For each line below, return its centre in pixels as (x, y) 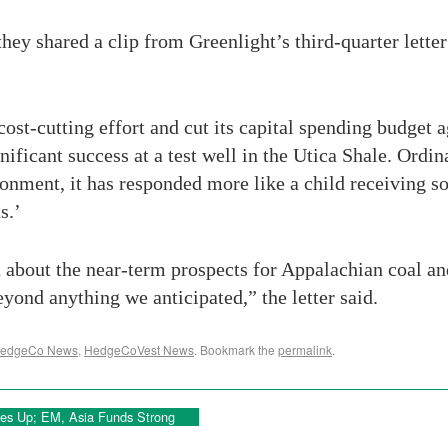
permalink (305, 349)
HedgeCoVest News (139, 349)
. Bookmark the (236, 349)
